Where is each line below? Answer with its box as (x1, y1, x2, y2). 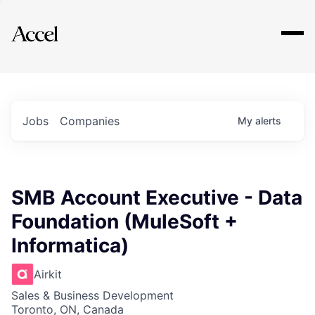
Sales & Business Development (11, 288, 174, 302)
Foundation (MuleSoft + (11, 210, 238, 233)
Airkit (34, 267, 62, 281)
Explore (34, 16, 76, 33)
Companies (60, 114, 120, 128)
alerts (255, 115, 281, 127)
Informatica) (11, 233, 129, 257)
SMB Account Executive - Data (11, 186, 302, 210)
